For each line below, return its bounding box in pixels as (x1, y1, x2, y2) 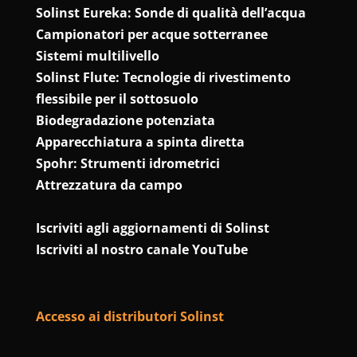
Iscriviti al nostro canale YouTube (35, 241, 248, 259)
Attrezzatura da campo (35, 176, 182, 194)
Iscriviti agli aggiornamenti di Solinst (35, 219, 269, 237)
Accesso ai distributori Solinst (35, 308, 224, 326)
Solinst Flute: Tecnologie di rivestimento (35, 69, 291, 87)
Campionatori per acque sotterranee (35, 25, 268, 44)
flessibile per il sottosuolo (35, 90, 198, 108)
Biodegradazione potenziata (35, 112, 215, 130)
